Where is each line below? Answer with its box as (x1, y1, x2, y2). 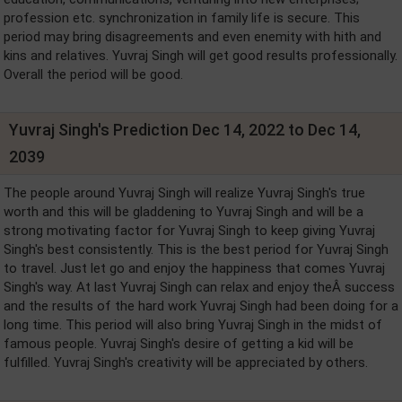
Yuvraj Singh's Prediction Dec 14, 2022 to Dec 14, (9, 119, 361, 139)
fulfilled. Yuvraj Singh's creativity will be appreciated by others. (4, 354, 368, 371)
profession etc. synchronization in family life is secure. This (4, 9, 360, 26)
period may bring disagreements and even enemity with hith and (4, 28, 381, 45)
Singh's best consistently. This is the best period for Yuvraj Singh (4, 240, 389, 258)
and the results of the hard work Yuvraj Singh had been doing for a (4, 297, 398, 314)
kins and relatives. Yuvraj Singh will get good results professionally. (4, 47, 398, 64)
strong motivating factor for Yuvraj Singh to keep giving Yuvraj (4, 222, 375, 239)
